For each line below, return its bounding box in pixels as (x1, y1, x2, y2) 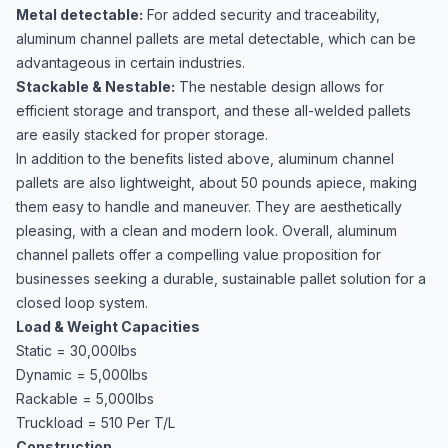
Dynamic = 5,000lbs (16, 366, 148, 383)
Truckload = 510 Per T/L (16, 414, 175, 431)
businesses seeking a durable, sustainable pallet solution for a (16, 270, 426, 287)
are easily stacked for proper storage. (16, 126, 268, 143)
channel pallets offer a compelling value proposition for (16, 246, 381, 263)
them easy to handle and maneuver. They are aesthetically (16, 198, 402, 215)
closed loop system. (16, 294, 148, 311)
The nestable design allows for (175, 78, 384, 95)
